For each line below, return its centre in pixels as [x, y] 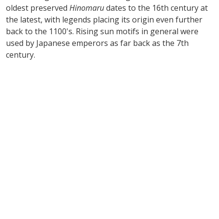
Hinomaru [87, 8]
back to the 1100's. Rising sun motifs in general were [102, 31]
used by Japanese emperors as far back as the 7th [97, 43]
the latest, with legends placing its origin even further [104, 19]
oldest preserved [38, 8]
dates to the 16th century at [156, 8]
